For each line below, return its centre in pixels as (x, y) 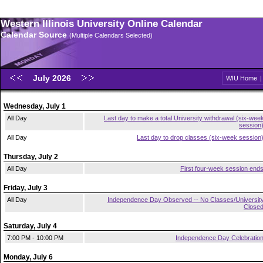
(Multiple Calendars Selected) (111, 35)
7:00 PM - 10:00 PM (35, 238)
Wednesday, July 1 (35, 106)
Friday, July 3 (26, 188)
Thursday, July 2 (31, 157)
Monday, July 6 (28, 257)
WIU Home (242, 78)
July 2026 (53, 78)
